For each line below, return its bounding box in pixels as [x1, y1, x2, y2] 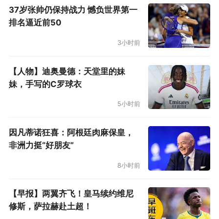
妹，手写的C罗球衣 [8, 79, 82, 89]
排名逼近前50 [8, 18, 62, 28]
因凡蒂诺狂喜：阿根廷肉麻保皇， [8, 128, 133, 137]
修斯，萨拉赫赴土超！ [8, 201, 92, 212]
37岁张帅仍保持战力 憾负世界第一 [8, 5, 137, 15]
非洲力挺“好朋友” [8, 140, 74, 150]
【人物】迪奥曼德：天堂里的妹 [8, 66, 125, 76]
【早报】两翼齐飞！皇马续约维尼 [8, 189, 133, 199]
